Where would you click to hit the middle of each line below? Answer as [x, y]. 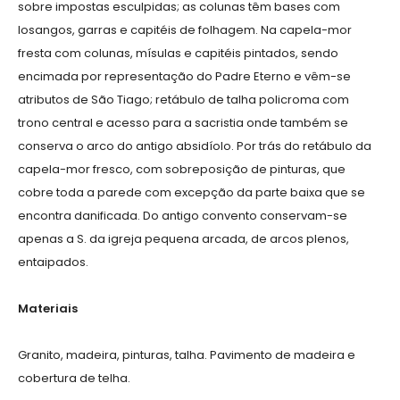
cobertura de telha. [74, 379]
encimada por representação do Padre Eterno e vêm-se [184, 77]
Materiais [48, 309]
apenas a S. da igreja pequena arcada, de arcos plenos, [183, 239]
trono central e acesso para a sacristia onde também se [183, 123]
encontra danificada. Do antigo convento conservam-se [183, 216]
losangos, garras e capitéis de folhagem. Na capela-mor [185, 30]
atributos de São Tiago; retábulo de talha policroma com [183, 100]
